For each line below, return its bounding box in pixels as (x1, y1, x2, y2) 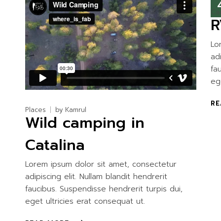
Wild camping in (25, 111, 145, 135)
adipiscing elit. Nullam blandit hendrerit (25, 171, 167, 183)
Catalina (25, 134, 85, 157)
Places (25, 105, 46, 115)
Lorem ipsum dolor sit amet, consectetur (25, 159, 177, 170)
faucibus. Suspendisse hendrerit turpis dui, (25, 184, 183, 195)
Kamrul (65, 105, 86, 115)
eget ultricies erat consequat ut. (25, 196, 145, 207)
